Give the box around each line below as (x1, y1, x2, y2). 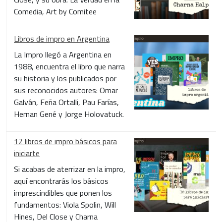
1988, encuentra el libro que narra (14, 60, 125, 72)
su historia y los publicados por (14, 72, 116, 84)
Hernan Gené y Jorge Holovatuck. (14, 108, 124, 120)
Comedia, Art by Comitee (14, 5, 97, 17)
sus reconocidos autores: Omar (14, 84, 118, 96)
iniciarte (14, 147, 40, 159)
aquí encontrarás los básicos (14, 174, 109, 187)
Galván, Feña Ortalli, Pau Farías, (14, 96, 119, 108)
